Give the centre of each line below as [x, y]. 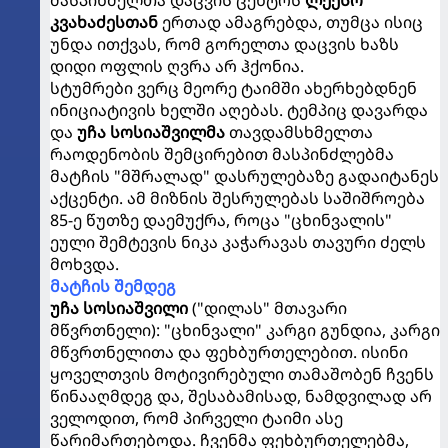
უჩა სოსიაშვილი [121, 308]
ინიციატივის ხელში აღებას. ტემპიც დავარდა [239, 110]
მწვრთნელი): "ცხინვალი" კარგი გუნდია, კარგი [245, 330]
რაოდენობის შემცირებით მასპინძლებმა [222, 154]
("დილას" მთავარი [269, 308]
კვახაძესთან [104, 22]
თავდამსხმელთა [299, 132]
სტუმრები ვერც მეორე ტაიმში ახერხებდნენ [233, 88]
